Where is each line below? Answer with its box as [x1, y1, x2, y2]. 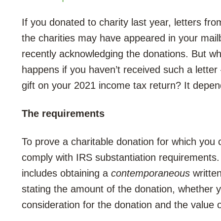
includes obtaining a [22, 168, 111, 179]
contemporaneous [111, 168, 190, 179]
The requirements [22, 108, 105, 119]
